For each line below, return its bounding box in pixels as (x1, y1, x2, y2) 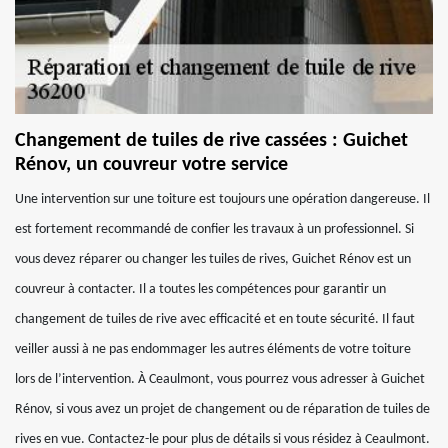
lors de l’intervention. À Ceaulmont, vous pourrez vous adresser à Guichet (15, 372, 425, 387)
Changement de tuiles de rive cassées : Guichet (15, 131, 408, 151)
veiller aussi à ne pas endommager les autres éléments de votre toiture (15, 342, 411, 357)
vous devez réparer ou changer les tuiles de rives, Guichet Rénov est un (15, 252, 411, 267)
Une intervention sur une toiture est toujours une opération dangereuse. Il (15, 192, 430, 207)
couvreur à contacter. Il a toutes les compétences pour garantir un (15, 282, 386, 297)
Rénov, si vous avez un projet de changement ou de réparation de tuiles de (15, 402, 430, 417)
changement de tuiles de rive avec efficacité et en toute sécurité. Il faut (15, 312, 415, 327)
